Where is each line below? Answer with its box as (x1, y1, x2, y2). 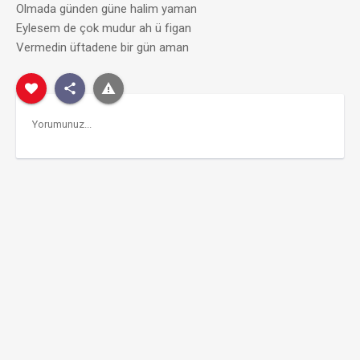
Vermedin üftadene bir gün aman (16, 40, 189, 55)
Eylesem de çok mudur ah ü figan (16, 21, 191, 35)
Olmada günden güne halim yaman (16, 2, 197, 16)
